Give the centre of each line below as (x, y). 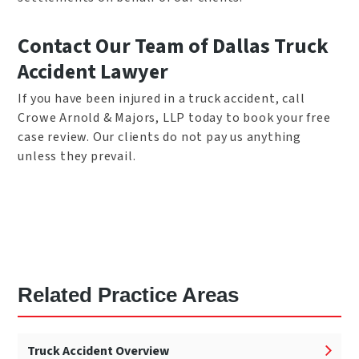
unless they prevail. (77, 157)
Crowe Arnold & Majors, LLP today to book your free (174, 118)
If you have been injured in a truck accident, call (161, 99)
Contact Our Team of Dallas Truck (173, 46)
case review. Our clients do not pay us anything (160, 137)
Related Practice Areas (129, 295)
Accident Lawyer (93, 71)
